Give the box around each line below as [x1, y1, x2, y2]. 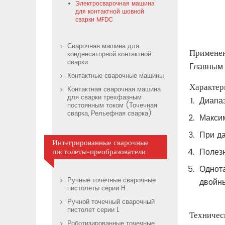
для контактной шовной [75, 7, 144, 17]
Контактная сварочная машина [67, 84, 161, 95]
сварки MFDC [75, 15, 113, 25]
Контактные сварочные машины [67, 71, 164, 82]
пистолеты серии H [67, 183, 126, 194]
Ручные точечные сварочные [67, 175, 156, 186]
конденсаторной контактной [67, 49, 151, 60]
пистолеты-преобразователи [52, 147, 146, 157]
